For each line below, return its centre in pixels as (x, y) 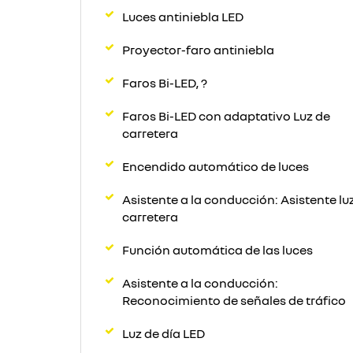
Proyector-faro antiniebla (198, 50)
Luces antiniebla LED (183, 17)
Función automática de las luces (217, 250)
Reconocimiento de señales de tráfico (234, 300)
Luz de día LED (163, 333)
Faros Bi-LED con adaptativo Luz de (226, 116)
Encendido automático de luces (216, 166)
